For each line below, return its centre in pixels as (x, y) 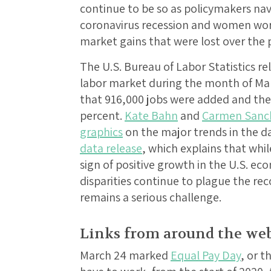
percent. (102, 116)
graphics (101, 132)
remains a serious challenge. (151, 198)
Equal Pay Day (206, 256)
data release (111, 149)
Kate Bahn (151, 116)
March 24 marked (125, 256)
